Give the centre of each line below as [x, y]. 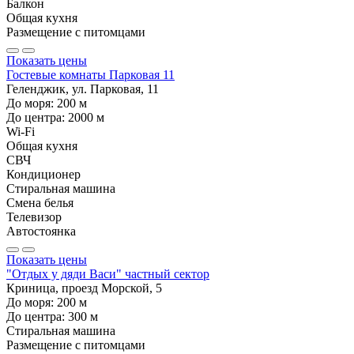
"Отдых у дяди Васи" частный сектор [108, 273]
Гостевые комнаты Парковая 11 [90, 74]
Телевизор [34, 217]
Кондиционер [43, 174]
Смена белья [40, 202]
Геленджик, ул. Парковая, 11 [83, 88]
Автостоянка [41, 231]
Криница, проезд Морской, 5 [84, 288]
